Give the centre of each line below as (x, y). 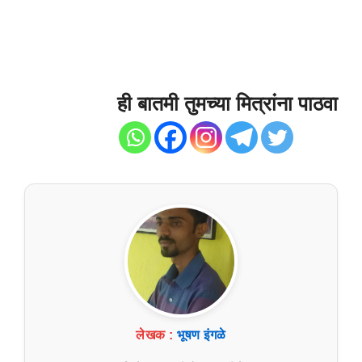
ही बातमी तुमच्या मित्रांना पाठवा (227, 104)
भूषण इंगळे (202, 335)
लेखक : (155, 335)
